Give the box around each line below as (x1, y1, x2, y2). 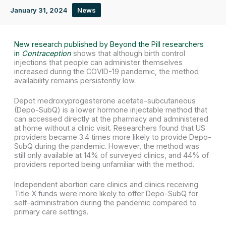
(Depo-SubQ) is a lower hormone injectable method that (14, 105, 207, 115)
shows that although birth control (71, 49, 185, 58)
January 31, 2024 (10, 6, 69, 15)
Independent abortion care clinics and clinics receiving (14, 180, 198, 189)
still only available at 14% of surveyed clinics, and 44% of (14, 151, 209, 160)
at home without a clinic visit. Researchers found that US (14, 124, 205, 133)
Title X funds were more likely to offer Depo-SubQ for (14, 189, 198, 198)
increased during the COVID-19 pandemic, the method (14, 67, 199, 76)
